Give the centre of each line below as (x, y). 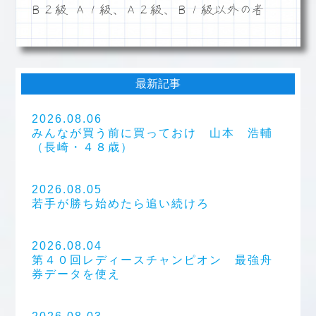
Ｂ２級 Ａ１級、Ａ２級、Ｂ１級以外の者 (147, 10)
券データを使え (77, 274)
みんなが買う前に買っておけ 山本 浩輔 (153, 133)
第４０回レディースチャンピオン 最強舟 (153, 260)
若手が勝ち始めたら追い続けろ (121, 204)
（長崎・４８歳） (83, 147)
